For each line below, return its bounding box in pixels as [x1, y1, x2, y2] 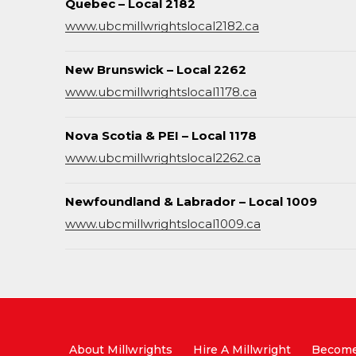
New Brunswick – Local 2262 [65, 62, 246, 77]
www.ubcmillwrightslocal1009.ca [65, 216, 261, 231]
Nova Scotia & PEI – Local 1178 [65, 128, 257, 143]
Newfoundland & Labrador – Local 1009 [65, 194, 317, 209]
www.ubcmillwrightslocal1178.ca [65, 84, 257, 99]
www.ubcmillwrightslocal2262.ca [65, 150, 261, 165]
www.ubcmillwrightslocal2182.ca [65, 18, 259, 33]
